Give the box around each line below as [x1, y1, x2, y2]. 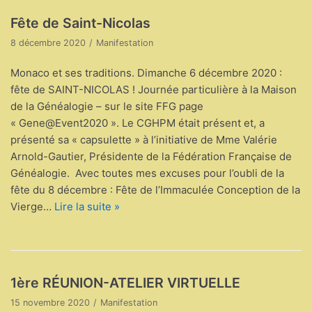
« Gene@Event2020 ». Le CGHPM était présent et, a [10, 116, 265, 130]
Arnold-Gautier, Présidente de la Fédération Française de [10, 149, 292, 163]
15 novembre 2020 [10, 297, 90, 308]
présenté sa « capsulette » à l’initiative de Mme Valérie [10, 132, 277, 146]
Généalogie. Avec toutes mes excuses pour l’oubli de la [10, 166, 284, 180]
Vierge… [10, 199, 54, 213]
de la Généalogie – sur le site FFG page [10, 99, 203, 113]
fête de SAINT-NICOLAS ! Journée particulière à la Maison [10, 82, 297, 96]
